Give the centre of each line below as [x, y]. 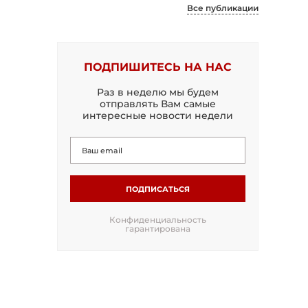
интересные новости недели [158, 115]
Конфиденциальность [158, 220]
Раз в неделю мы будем [158, 92]
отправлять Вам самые [158, 104]
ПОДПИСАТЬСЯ [158, 189]
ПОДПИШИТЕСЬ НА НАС [158, 67]
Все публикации [223, 8]
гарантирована [158, 229]
